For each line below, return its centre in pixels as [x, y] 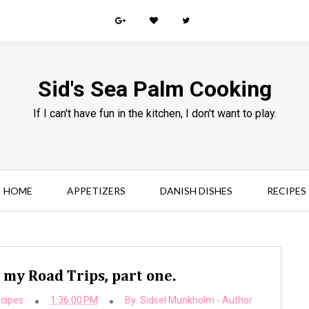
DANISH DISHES [196, 191]
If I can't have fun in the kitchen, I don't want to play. [154, 113]
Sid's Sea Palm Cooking [154, 89]
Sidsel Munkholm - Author [196, 300]
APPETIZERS [96, 191]
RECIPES [286, 191]
